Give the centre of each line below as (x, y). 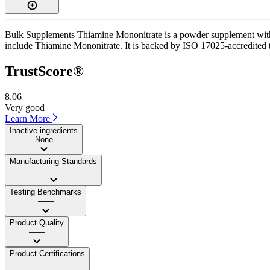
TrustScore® (44, 71)
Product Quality (37, 222)
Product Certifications (47, 253)
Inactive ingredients (44, 130)
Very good (25, 107)
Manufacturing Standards (53, 161)
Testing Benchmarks (46, 192)
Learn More (29, 118)
